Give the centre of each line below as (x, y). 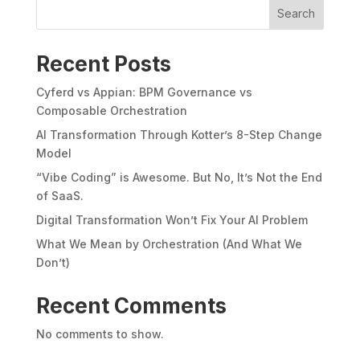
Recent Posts (103, 63)
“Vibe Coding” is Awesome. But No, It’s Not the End (179, 177)
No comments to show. (100, 333)
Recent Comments (131, 305)
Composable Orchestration (111, 110)
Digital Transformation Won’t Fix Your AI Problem (172, 219)
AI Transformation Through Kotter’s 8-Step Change (179, 134)
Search (297, 14)
